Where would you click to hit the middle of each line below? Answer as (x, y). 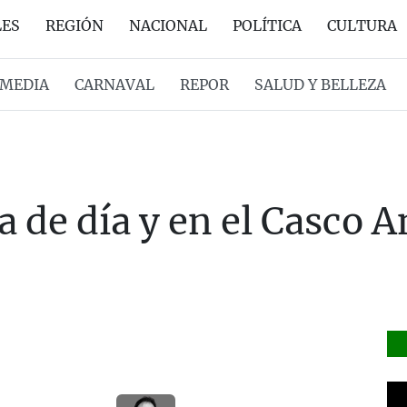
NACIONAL (168, 25)
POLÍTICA (267, 25)
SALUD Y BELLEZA (320, 84)
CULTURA (362, 25)
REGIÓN (74, 25)
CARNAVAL (114, 84)
